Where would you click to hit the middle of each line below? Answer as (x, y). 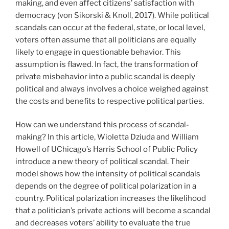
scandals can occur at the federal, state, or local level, (110, 27)
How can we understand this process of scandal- (102, 125)
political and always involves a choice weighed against (112, 89)
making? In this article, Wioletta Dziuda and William (107, 137)
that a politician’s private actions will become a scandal (113, 211)
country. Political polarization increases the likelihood (111, 199)
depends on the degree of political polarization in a (106, 186)
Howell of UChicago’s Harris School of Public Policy (107, 150)
